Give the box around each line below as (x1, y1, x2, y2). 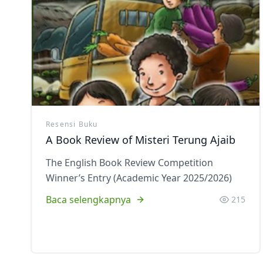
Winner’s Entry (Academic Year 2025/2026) (46, 171, 232, 184)
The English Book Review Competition (46, 156, 213, 169)
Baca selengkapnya (46, 193, 131, 206)
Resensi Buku (46, 119, 98, 129)
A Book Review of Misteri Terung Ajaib (46, 133, 235, 147)
